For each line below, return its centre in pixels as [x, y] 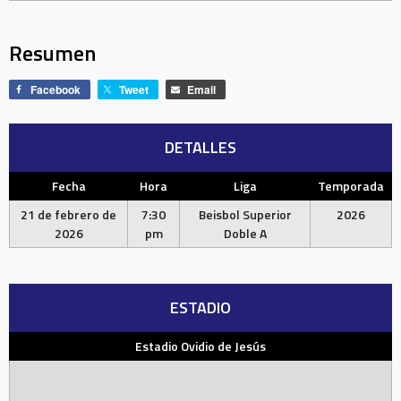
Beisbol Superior [245, 215]
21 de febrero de [68, 215]
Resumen [52, 53]
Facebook [55, 90]
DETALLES [200, 148]
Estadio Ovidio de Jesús [200, 346]
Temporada [351, 186]
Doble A [245, 234]
